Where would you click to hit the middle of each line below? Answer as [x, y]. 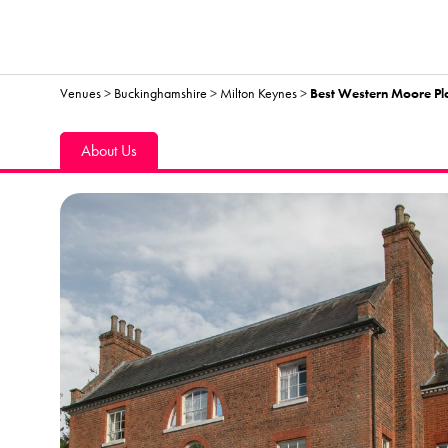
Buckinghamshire [160, 93]
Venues [80, 93]
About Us [109, 150]
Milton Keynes [258, 93]
